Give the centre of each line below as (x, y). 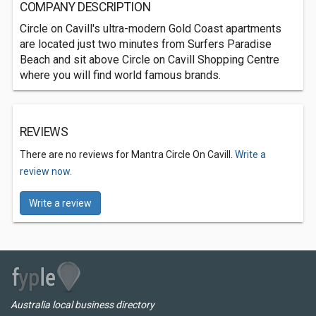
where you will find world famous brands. (120, 75)
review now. (46, 171)
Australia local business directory (83, 305)
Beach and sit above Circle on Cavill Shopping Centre (150, 60)
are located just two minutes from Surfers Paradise (146, 44)
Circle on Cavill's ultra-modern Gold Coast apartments (151, 29)
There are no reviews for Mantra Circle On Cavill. (127, 154)
